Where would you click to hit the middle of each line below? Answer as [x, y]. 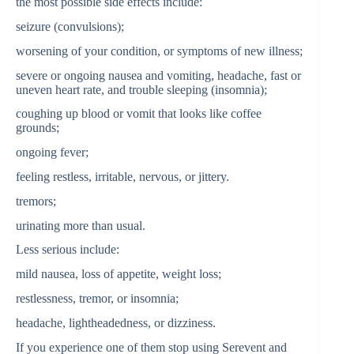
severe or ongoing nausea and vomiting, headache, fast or [158, 75]
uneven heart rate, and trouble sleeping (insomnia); [141, 89]
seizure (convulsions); [70, 26]
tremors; [36, 201]
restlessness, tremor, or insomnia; [97, 298]
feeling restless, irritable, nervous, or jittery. [122, 176]
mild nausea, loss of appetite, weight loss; [119, 274]
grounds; [38, 128]
